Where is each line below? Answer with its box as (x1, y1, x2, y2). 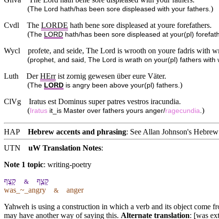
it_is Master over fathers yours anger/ (47, 107, 165, 115)
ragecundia (165, 107, 200, 115)
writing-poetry (47, 160, 91, 169)
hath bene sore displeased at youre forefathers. (68, 21, 212, 30)
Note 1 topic (4, 160, 44, 169)
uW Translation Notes (28, 144, 101, 153)
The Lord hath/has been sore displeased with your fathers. (30, 5, 211, 13)
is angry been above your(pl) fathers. (64, 82, 180, 89)
